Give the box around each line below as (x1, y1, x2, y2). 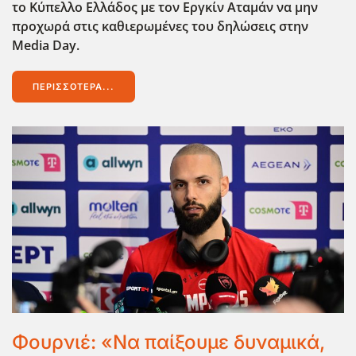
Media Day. (12, 36, 79, 54)
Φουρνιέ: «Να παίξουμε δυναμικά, (12, 330, 325, 354)
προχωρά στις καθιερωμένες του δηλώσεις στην (12, 17, 308, 35)
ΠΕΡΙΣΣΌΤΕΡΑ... (33, 80, 114, 92)
